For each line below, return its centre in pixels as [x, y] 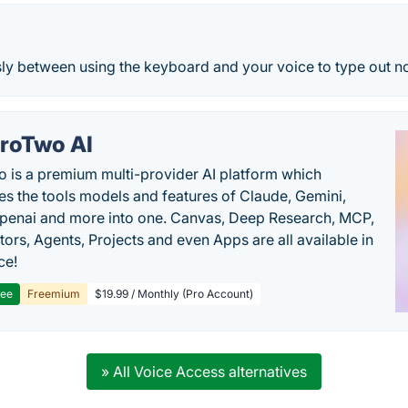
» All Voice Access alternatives [204, 372]
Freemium [54, 294]
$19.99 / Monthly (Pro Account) [174, 294]
